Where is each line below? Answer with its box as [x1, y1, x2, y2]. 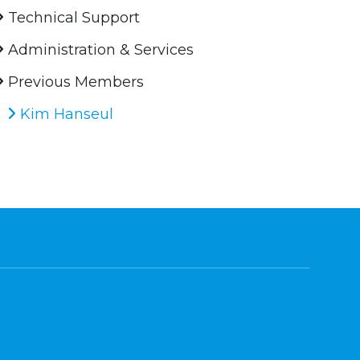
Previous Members [4, 73, 145, 92]
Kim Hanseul [16, 105, 114, 124]
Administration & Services [4, 41, 194, 59]
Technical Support [4, 9, 141, 27]
